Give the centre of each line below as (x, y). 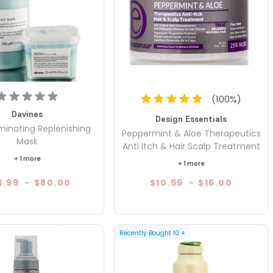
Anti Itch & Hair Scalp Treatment (191, 146)
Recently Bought (146, 233)
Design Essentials (191, 119)
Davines (27, 114)
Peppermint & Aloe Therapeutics (191, 133)
